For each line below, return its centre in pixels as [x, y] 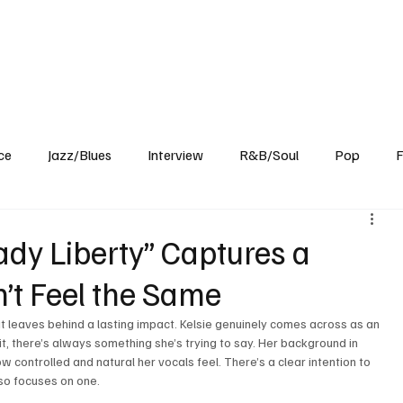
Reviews [121, 41]
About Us [340, 41]
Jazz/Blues [80, 155]
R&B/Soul [269, 155]
